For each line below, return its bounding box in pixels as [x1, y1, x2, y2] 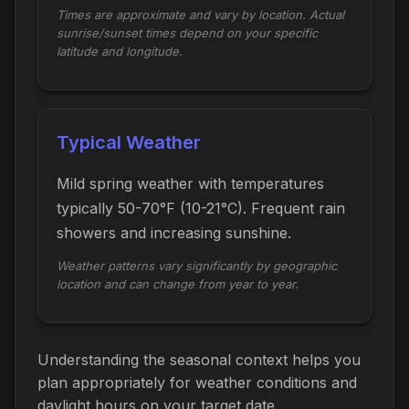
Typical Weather [57, 131, 201, 153]
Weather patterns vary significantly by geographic [57, 257, 337, 273]
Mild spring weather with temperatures [57, 173, 324, 193]
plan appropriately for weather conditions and [37, 372, 357, 392]
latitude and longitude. [57, 43, 183, 58]
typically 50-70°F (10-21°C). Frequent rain [57, 198, 345, 217]
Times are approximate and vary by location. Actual [57, 6, 344, 22]
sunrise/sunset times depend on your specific [57, 25, 318, 40]
